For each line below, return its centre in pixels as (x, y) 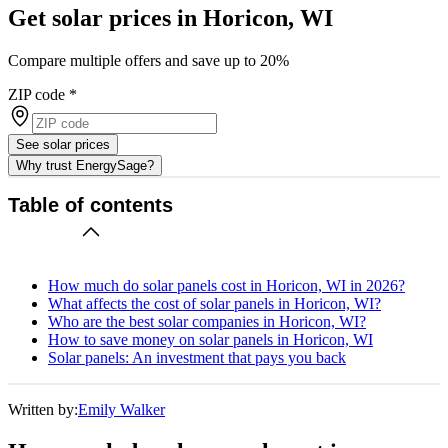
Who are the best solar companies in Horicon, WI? (207, 321)
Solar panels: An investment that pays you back (197, 357)
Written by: (43, 409)
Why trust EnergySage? (85, 165)
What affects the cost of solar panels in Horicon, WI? (214, 303)
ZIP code (36, 94)
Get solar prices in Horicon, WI (170, 17)
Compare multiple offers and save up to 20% (148, 60)
